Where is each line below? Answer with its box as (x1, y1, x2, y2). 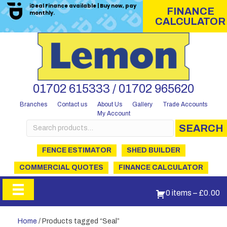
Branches (20, 100, 47, 108)
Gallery (132, 101, 153, 108)
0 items (165, 188, 192, 197)
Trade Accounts (163, 101, 207, 108)
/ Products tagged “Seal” (37, 217, 120, 225)
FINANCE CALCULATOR (118, 164, 203, 171)
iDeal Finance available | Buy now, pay (29, 2, 137, 10)
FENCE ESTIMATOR (42, 146, 111, 154)
